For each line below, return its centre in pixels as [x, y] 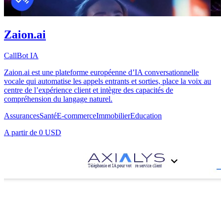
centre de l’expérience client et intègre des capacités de [89, 90]
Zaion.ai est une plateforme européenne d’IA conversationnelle [101, 73]
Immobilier [113, 116]
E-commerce [76, 116]
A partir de [21, 133]
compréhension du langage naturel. [58, 99]
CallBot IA [21, 56]
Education [146, 116]
